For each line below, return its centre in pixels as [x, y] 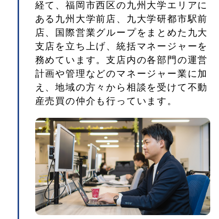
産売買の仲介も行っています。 [106, 101]
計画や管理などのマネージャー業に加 [121, 73]
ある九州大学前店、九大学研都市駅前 [121, 19]
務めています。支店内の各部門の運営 [121, 60]
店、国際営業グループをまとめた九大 [121, 32]
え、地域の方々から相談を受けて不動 [121, 87]
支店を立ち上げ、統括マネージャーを [121, 46]
